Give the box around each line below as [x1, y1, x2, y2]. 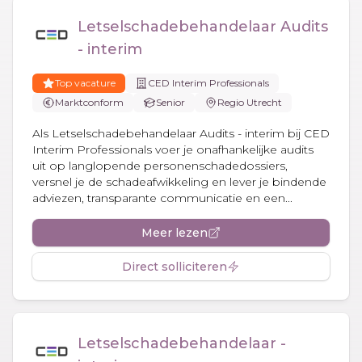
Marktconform [55, 95, 124, 108]
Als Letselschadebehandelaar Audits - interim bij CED [32, 125, 330, 141]
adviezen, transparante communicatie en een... [32, 190, 293, 205]
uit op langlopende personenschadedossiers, [32, 158, 288, 173]
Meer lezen [141, 225, 208, 240]
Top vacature [55, 76, 116, 89]
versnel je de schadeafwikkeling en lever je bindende [32, 174, 326, 189]
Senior [156, 95, 185, 108]
